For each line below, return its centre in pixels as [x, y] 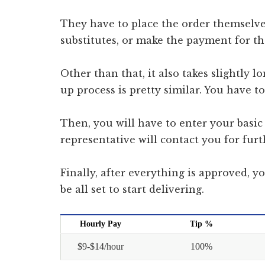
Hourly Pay [101, 224]
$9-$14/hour [101, 247]
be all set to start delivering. [132, 190]
